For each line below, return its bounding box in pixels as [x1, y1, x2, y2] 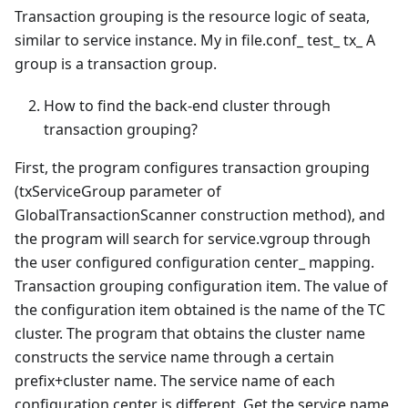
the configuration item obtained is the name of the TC [15, 299, 385, 320]
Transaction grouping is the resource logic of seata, [15, 5, 370, 26]
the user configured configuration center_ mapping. [15, 251, 374, 272]
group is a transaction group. [15, 53, 217, 74]
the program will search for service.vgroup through [15, 228, 371, 249]
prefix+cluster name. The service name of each [15, 370, 335, 391]
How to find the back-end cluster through [44, 95, 331, 116]
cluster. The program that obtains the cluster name [15, 322, 365, 343]
